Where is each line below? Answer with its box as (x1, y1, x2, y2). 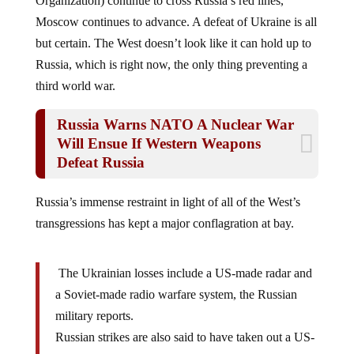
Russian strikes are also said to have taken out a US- (55, 318, 314, 332)
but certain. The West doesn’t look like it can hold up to (35, 24, 311, 38)
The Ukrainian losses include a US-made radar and (55, 254, 312, 268)
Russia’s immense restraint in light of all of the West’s (35, 183, 300, 197)
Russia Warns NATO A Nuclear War (56, 104, 294, 121)
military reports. (55, 296, 134, 311)
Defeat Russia (56, 141, 145, 159)
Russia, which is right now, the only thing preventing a (35, 45, 307, 59)
